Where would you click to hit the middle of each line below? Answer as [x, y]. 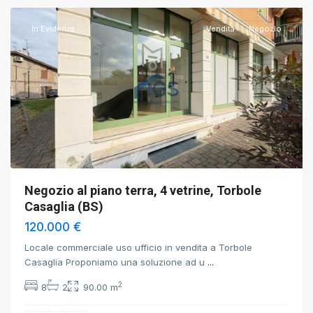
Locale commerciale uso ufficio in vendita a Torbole [138, 247]
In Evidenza [53, 29]
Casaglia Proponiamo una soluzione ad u [116, 262]
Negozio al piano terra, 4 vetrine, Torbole [143, 190]
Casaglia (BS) [64, 206]
